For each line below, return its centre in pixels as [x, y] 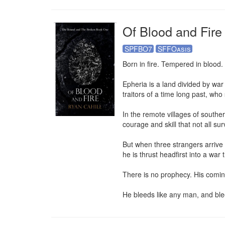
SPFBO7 [138, 49]
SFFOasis [174, 49]
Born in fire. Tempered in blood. [173, 64]
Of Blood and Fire [172, 31]
